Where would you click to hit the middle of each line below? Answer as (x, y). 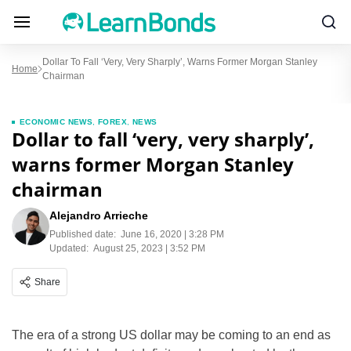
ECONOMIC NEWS (56, 122)
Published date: (83, 234)
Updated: (69, 248)
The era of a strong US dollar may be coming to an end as (171, 335)
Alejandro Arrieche (99, 215)
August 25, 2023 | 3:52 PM (149, 248)
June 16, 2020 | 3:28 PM (172, 234)
